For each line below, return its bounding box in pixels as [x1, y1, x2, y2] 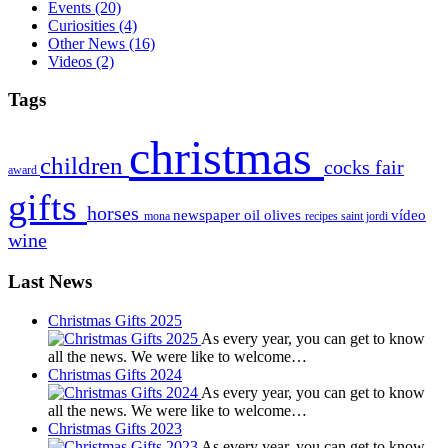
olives [264, 207, 305, 224]
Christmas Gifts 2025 [48, 311, 182, 329]
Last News [8, 270, 92, 292]
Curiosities [48, 16, 115, 34]
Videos [48, 52, 92, 70]
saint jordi [341, 209, 391, 224]
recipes [305, 209, 341, 224]
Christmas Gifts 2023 [48, 419, 182, 437]
